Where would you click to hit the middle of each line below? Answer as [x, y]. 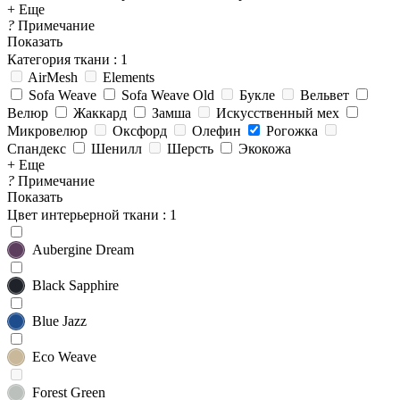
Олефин [217, 131]
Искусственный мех [278, 113]
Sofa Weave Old [168, 95]
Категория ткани [58, 59]
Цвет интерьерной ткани [83, 215]
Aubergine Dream [83, 250]
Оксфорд [140, 131]
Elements [129, 77]
